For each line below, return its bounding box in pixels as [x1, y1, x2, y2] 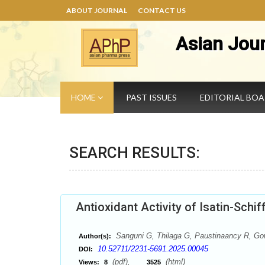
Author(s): [79, 232, 111, 240]
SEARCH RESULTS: [69, 144, 200, 161]
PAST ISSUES [126, 92, 177, 102]
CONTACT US [138, 6, 186, 15]
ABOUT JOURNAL [66, 6, 127, 15]
